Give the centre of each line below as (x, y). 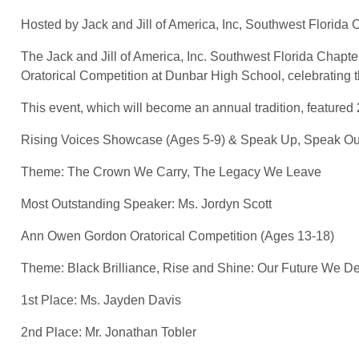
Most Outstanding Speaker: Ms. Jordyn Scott (146, 204)
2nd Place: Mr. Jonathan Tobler (109, 332)
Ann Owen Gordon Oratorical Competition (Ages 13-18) (177, 236)
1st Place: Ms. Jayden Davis (101, 300)
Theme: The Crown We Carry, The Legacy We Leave (171, 171)
